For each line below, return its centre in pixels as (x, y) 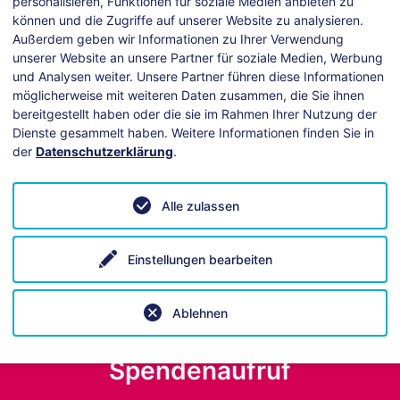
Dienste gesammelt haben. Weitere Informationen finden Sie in (193, 133)
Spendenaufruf (200, 370)
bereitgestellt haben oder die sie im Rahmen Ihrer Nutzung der (195, 114)
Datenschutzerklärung (104, 151)
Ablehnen (200, 313)
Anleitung (280, 175)
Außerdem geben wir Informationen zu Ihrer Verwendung (178, 39)
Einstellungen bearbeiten (200, 259)
